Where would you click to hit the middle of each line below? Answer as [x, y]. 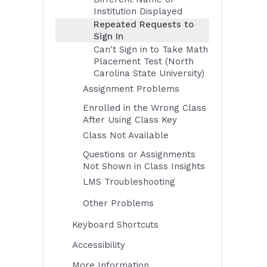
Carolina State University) [149, 73]
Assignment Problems [131, 89]
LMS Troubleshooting [129, 182]
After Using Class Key [130, 120]
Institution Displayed [138, 11]
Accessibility [99, 245]
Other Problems [118, 203]
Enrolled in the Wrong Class [145, 108]
